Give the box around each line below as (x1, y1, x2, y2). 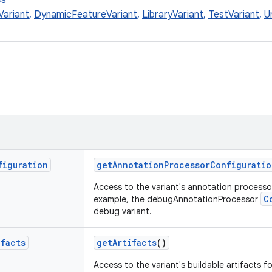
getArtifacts (97, 237, 157, 248)
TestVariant (208, 8, 259, 21)
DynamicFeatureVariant (34, 8, 137, 21)
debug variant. (93, 206, 152, 217)
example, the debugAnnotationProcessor (93, 194, 260, 205)
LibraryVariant (142, 8, 203, 21)
